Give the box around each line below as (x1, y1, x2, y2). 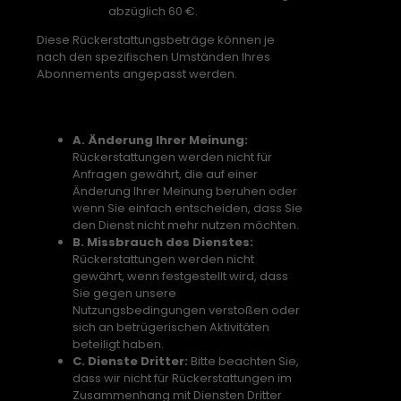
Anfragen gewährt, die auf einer (73, 166, 258, 183)
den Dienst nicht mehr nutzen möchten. (73, 217, 299, 235)
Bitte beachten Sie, (188, 353, 299, 371)
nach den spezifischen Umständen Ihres (37, 47, 270, 65)
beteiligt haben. (73, 336, 164, 354)
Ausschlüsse (37, 94, 148, 119)
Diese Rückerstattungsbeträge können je (37, 30, 275, 48)
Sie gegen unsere (73, 285, 176, 303)
